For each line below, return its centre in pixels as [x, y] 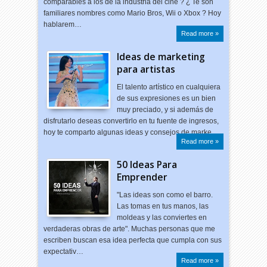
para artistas [146, 69]
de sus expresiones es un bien [167, 98]
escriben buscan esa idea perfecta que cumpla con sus [133, 240]
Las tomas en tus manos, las [163, 206]
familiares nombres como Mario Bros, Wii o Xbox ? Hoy [133, 13]
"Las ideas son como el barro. [165, 195]
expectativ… [64, 252]
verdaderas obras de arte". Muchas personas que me [130, 229]
